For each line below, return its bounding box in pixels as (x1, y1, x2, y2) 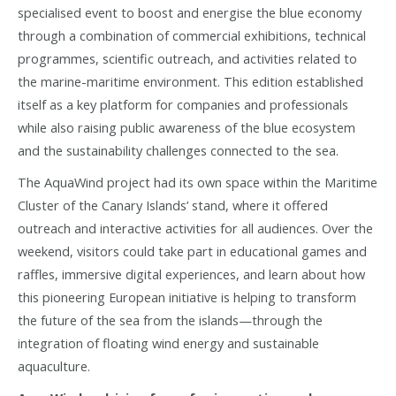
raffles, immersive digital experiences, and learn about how (18, 264, 365, 283)
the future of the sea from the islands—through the (18, 310, 323, 329)
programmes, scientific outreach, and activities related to (18, 49, 357, 67)
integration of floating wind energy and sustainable (18, 333, 319, 352)
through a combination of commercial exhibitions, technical (18, 26, 366, 44)
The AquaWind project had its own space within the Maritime (18, 172, 377, 191)
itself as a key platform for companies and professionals (18, 95, 348, 113)
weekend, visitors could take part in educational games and (18, 241, 367, 260)
